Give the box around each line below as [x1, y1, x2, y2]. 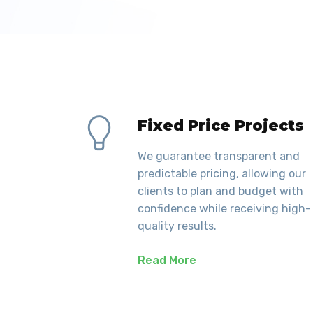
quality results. [138, 219, 217, 233]
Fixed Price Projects [138, 117, 304, 135]
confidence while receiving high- [138, 202, 311, 216]
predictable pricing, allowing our [138, 167, 306, 181]
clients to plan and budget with [138, 184, 303, 198]
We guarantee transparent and [138, 150, 300, 163]
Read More [138, 254, 196, 268]
